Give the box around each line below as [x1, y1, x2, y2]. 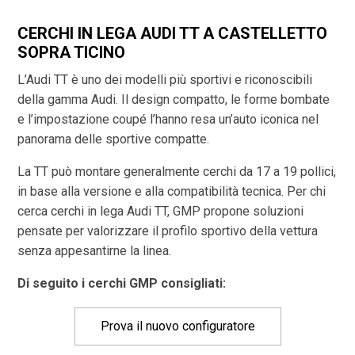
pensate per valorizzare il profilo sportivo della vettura [17, 223, 319, 239]
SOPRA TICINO [17, 43, 126, 63]
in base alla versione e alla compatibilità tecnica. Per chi [17, 184, 326, 200]
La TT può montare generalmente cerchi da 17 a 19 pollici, [17, 164, 337, 180]
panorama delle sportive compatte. [17, 132, 210, 147]
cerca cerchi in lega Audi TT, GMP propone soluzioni [17, 204, 304, 219]
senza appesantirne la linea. [17, 243, 172, 259]
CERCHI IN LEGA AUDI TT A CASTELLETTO [17, 24, 328, 44]
